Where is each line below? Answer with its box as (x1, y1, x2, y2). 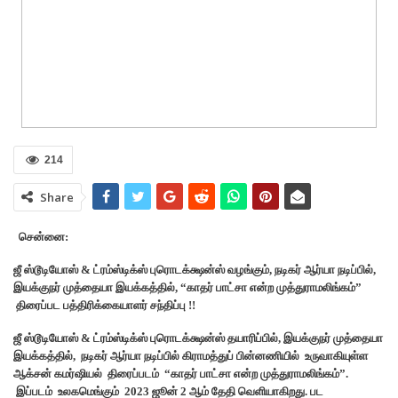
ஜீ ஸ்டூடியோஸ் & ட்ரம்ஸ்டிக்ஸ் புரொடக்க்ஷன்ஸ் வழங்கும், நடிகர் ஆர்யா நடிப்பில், (13, 262, 376, 276)
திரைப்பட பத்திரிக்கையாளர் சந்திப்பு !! (13, 298, 195, 312)
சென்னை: (19, 229, 68, 243)
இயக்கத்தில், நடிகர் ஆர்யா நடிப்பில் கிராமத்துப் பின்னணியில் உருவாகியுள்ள (13, 348, 368, 362)
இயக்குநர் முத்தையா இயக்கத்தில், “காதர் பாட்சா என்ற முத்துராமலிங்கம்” (13, 280, 362, 294)
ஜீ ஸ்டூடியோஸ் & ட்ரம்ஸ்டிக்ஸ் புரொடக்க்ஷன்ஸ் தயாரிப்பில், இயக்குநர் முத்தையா (13, 330, 383, 345)
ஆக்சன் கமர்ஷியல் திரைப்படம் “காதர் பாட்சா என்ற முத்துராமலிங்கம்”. (13, 366, 348, 380)
